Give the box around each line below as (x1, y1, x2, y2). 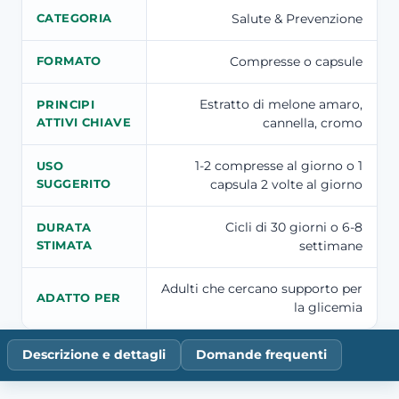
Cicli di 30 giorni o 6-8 (225, 219, 362, 236)
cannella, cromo (263, 115, 362, 132)
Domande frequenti (196, 346, 327, 362)
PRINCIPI (37, 98, 95, 112)
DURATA (37, 221, 92, 235)
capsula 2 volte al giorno (210, 176, 362, 193)
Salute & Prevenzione (232, 11, 362, 28)
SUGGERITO (37, 177, 111, 191)
